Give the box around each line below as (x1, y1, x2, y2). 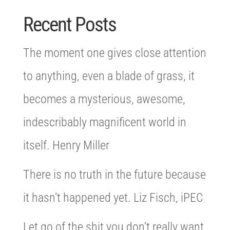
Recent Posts (23, 12, 116, 36)
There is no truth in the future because (23, 167, 206, 182)
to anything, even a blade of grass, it (23, 68, 195, 83)
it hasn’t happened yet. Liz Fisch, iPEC (23, 190, 203, 205)
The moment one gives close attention (23, 45, 206, 60)
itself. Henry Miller (23, 138, 109, 152)
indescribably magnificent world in (23, 114, 186, 129)
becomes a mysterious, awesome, (23, 91, 185, 106)
